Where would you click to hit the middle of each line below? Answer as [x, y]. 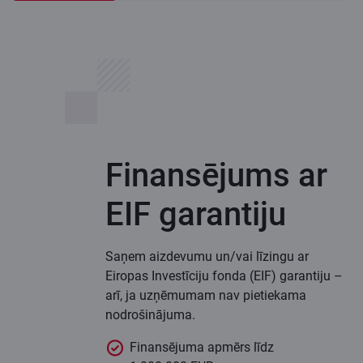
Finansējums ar [216, 176]
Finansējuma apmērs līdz [202, 348]
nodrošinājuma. [150, 315]
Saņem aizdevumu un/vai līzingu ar [207, 257]
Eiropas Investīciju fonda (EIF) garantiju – [224, 276]
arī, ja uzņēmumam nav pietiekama [206, 296]
